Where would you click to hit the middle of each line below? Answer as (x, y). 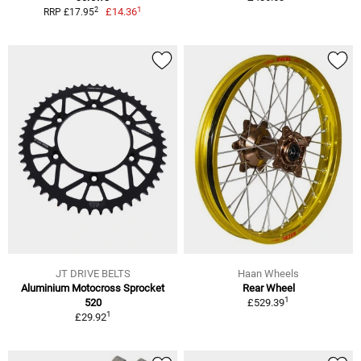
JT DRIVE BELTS (93, 274)
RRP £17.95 (68, 12)
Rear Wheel (268, 288)
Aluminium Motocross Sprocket (93, 288)
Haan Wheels (268, 274)
